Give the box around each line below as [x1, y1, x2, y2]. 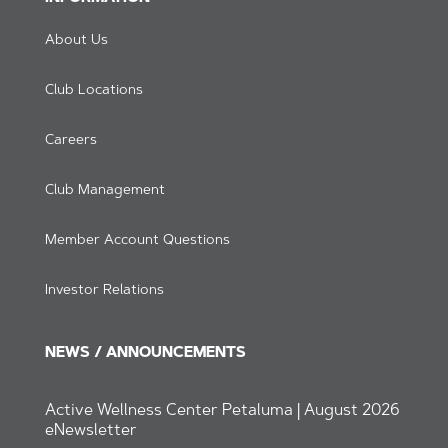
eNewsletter [44, 422, 137, 439]
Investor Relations [44, 283, 164, 298]
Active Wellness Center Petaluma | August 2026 [44, 402, 400, 419]
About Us [44, 33, 108, 48]
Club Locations [44, 83, 143, 98]
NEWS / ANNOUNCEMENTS [44, 345, 246, 361]
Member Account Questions [44, 233, 230, 248]
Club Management [44, 183, 165, 198]
